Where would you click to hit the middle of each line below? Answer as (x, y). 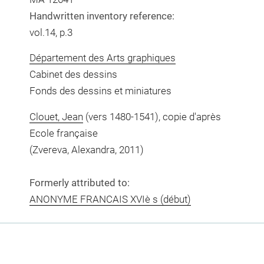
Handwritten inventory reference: (102, 16)
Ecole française (63, 133)
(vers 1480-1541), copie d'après (152, 116)
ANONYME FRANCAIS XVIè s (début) (110, 199)
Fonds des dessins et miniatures (100, 91)
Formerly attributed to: (79, 182)
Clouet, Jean (56, 116)
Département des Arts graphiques (102, 58)
